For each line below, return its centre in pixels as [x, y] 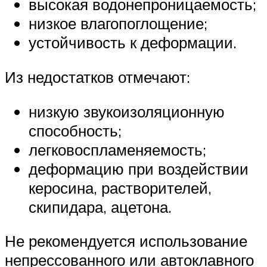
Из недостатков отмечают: [97, 77]
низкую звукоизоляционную [127, 111]
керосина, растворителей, [120, 187]
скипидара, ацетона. [100, 207]
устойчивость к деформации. [133, 43]
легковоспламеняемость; [117, 149]
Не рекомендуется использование [126, 241]
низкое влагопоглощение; [118, 24]
